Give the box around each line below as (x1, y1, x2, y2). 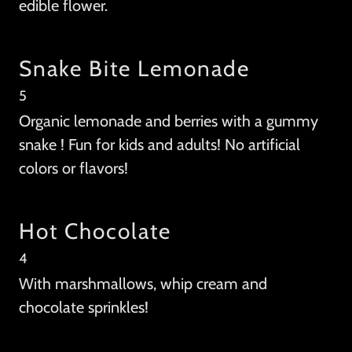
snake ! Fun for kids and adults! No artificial (19, 135, 300, 155)
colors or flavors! (19, 159, 128, 178)
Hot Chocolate (19, 218, 171, 245)
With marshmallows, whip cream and (19, 274, 267, 294)
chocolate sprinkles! (19, 298, 148, 317)
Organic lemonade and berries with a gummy (19, 112, 318, 131)
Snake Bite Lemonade (19, 55, 250, 82)
